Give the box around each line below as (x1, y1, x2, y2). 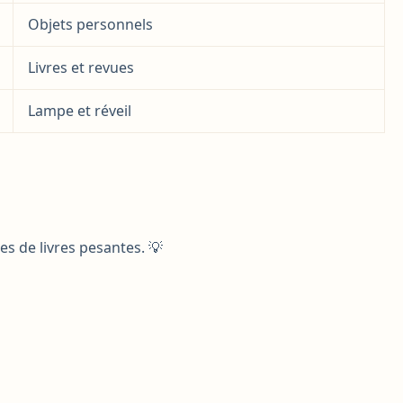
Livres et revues (28, 57, 134, 77)
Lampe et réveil (28, 100, 131, 121)
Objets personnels (28, 13, 153, 34)
